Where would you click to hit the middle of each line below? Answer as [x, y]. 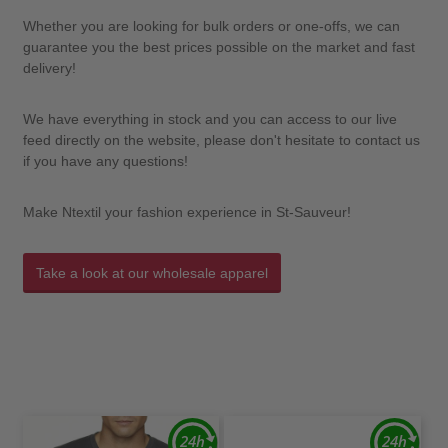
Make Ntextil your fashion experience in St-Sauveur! [186, 211]
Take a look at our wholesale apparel [151, 272]
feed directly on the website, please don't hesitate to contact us [221, 139]
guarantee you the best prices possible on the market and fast [218, 46]
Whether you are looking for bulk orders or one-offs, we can [211, 25]
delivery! [49, 67]
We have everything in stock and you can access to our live [209, 118]
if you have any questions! [105, 160]
